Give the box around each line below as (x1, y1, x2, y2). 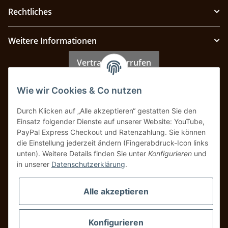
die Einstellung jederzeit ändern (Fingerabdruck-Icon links (17, 138, 208, 148)
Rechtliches (8, 6, 52, 17)
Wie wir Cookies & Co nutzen (17, 85, 142, 96)
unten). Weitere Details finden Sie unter (17, 149, 148, 158)
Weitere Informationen (8, 35, 97, 46)
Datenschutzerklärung (51, 160, 125, 169)
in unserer (17, 160, 51, 169)
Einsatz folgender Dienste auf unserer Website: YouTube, (17, 117, 205, 126)
